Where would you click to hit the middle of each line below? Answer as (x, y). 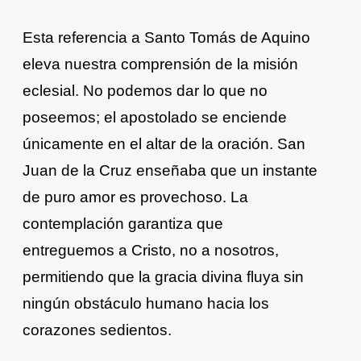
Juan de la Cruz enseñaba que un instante (170, 171)
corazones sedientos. (98, 330)
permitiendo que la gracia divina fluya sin (164, 277)
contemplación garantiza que (123, 224)
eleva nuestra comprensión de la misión (161, 64)
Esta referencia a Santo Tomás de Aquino (167, 38)
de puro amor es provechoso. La (136, 197)
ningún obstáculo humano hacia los (146, 304)
